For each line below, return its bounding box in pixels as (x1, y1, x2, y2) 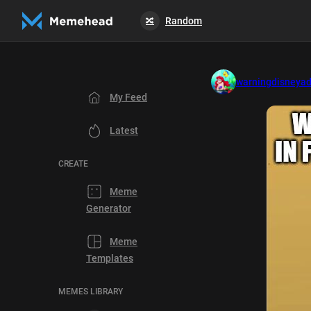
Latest (110, 125, 138, 136)
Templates (86, 253, 133, 264)
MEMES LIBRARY (58, 287, 123, 296)
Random (165, 15, 202, 26)
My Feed (110, 92, 147, 103)
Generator (86, 203, 131, 214)
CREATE (58, 159, 88, 169)
